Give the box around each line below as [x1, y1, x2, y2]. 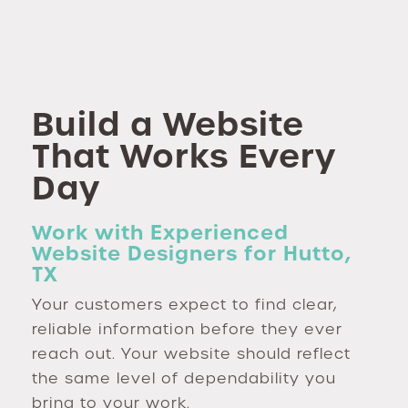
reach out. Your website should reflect [32, 343, 351, 363]
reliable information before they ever [32, 319, 342, 339]
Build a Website [32, 102, 304, 146]
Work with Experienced [32, 219, 289, 246]
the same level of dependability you [32, 368, 336, 388]
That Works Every [32, 134, 336, 178]
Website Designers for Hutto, [32, 240, 352, 267]
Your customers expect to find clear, [32, 294, 337, 314]
